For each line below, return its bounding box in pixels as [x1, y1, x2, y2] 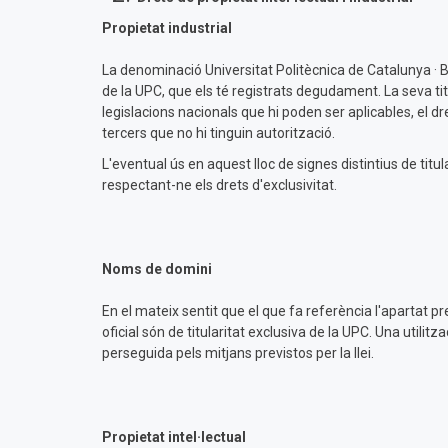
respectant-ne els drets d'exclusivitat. [102, 177, 337, 193]
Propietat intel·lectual [102, 429, 246, 445]
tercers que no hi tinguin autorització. [102, 125, 335, 141]
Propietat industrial [102, 20, 232, 36]
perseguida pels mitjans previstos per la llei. [102, 345, 374, 361]
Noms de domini [102, 261, 212, 277]
